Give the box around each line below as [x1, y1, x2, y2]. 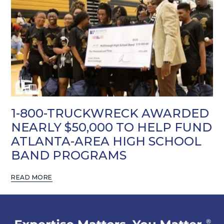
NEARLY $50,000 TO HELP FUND [11, 119, 212, 134]
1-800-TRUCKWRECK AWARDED [11, 105, 209, 120]
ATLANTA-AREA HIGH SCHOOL [11, 133, 202, 148]
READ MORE [11, 173, 52, 181]
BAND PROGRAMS [11, 147, 127, 162]
